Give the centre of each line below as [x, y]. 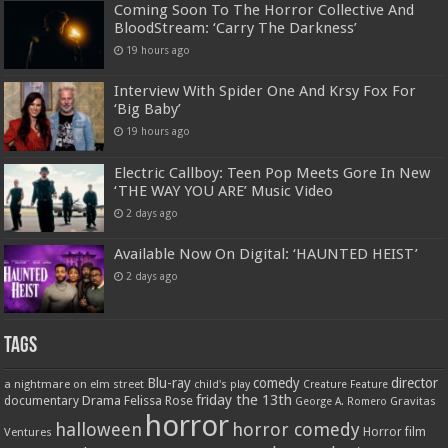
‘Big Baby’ [148, 109]
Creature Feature [346, 384]
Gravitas [413, 400]
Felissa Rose [159, 400]
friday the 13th [244, 399]
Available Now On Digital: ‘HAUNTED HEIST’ [266, 253]
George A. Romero [341, 401]
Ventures [28, 431]
